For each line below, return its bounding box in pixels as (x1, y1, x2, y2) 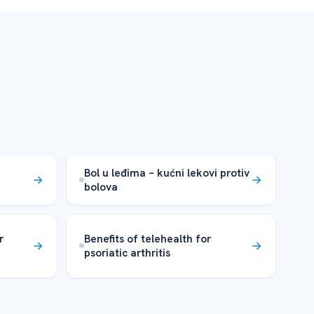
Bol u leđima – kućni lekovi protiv (84, 165, 250, 180)
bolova (84, 179, 118, 194)
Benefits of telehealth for (84, 231, 212, 246)
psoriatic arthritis (84, 245, 171, 260)
